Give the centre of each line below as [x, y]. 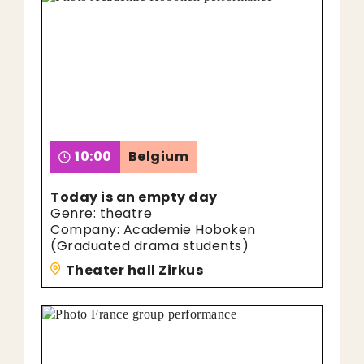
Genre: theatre [101, 213]
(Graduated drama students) [149, 246]
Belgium [158, 156]
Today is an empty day [134, 197]
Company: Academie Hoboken [153, 230]
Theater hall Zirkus [134, 270]
